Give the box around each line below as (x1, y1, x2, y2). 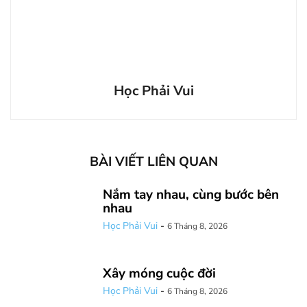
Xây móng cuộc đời (103, 264, 216, 282)
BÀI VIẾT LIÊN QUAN (89, 152, 218, 171)
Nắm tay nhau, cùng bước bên (103, 185, 279, 204)
